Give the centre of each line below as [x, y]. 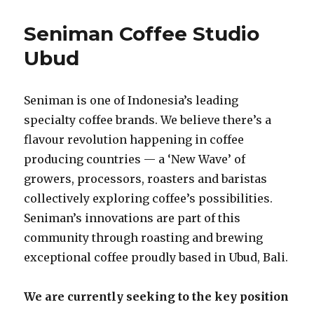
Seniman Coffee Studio [142, 33]
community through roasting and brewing [144, 237]
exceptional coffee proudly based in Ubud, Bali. [156, 257]
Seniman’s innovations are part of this [132, 218]
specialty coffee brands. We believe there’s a [148, 120]
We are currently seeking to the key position [157, 296]
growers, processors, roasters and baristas [146, 178]
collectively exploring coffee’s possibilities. [149, 198]
